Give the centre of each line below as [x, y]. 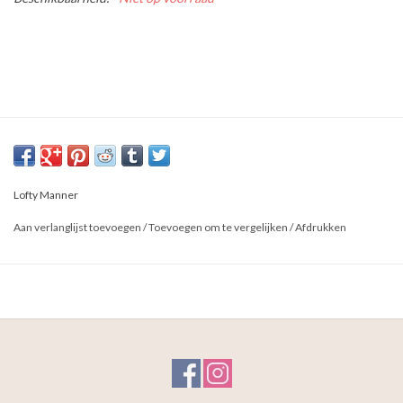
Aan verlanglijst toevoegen [77, 228]
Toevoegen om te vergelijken [219, 228]
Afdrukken [321, 228]
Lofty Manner [46, 195]
